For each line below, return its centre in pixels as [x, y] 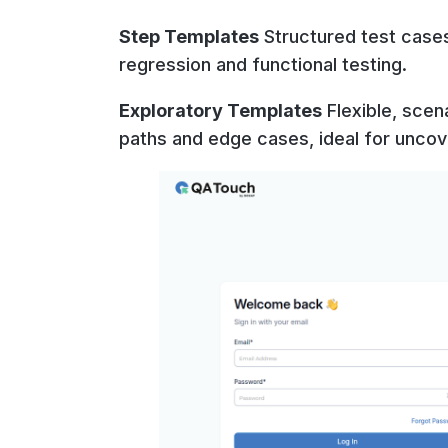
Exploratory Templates [220, 110]
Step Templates [188, 36]
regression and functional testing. [262, 64]
